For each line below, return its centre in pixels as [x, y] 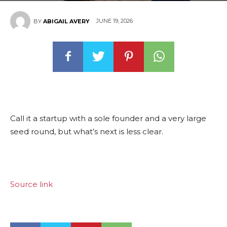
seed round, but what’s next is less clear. [87, 131]
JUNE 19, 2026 [115, 21]
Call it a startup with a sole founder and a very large [108, 118]
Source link [31, 184]
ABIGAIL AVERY [66, 21]
